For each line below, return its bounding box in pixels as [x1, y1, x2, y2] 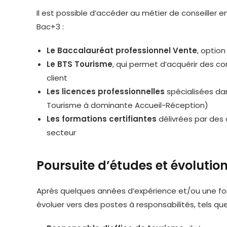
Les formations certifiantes [47, 113, 157, 124]
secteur [47, 127, 76, 138]
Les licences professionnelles [47, 86, 165, 97]
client [47, 72, 67, 83]
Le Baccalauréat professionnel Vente [47, 45, 197, 56]
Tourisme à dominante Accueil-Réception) [47, 100, 208, 110]
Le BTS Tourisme [47, 59, 112, 69]
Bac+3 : [36, 21, 64, 32]
